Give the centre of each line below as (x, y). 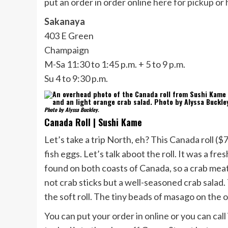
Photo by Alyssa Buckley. (72, 110)
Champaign (67, 50)
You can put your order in (94, 216)
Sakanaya (65, 22)
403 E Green (69, 36)
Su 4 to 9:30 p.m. (76, 79)
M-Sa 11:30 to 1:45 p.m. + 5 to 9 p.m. (115, 64)
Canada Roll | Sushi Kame (93, 122)
